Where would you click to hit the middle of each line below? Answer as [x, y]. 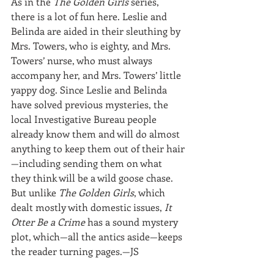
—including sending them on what [88, 163]
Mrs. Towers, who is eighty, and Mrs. [92, 46]
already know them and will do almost [97, 134]
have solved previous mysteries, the [91, 104]
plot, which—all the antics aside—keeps [98, 236]
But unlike [35, 192]
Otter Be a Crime [48, 222]
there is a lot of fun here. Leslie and [90, 16]
